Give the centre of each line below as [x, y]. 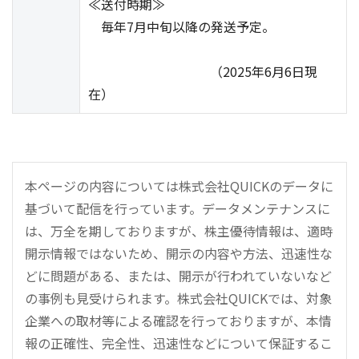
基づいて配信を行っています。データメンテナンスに [177, 208]
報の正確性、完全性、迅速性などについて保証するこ [179, 343]
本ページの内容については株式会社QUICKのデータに [179, 186]
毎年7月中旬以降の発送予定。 [182, 26]
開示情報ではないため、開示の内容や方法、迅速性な [179, 253]
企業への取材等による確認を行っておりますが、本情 [178, 321]
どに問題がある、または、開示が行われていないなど [178, 276]
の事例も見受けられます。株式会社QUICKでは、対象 [178, 298]
